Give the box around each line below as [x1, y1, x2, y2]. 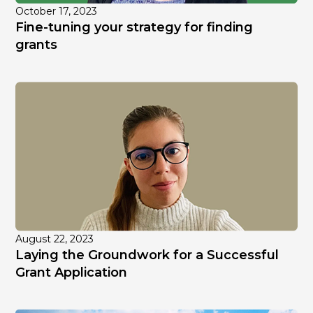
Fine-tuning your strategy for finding [15, 20, 254, 36]
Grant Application [15, 265, 128, 281]
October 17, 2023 [15, 5, 98, 18]
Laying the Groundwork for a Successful [15, 247, 279, 263]
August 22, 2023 [15, 233, 94, 246]
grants [15, 37, 58, 53]
